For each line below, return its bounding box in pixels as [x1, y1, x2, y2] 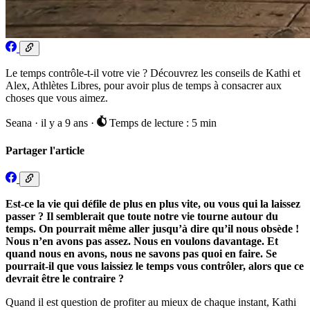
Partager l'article [6, 144, 84, 156]
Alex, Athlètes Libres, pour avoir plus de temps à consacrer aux [6, 80, 282, 92]
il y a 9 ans [41, 117, 91, 129]
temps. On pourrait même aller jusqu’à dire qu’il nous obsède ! [6, 223, 299, 235]
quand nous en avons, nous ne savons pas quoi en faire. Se [6, 248, 277, 260]
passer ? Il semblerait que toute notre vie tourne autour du [6, 210, 278, 223]
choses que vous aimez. [6, 92, 108, 104]
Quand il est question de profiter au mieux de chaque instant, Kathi [6, 296, 296, 309]
